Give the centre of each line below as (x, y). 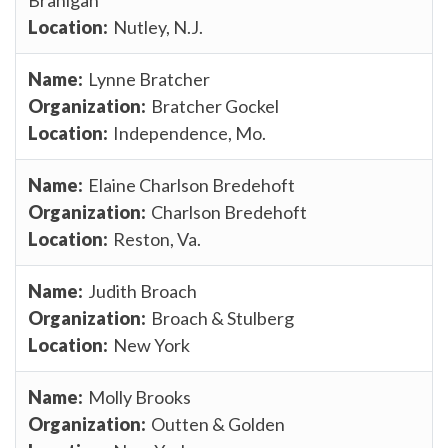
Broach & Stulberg (222, 317)
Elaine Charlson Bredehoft (191, 184)
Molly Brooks (139, 396)
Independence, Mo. (189, 132)
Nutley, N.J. (158, 26)
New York (151, 344)
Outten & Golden (218, 423)
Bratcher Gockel (215, 105)
